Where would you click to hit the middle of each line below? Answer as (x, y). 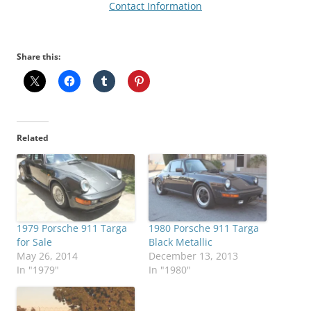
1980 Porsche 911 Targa (204, 228)
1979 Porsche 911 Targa (72, 228)
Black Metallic (180, 242)
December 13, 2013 (193, 256)
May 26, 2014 (47, 256)
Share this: (39, 56)
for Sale (34, 242)
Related (33, 137)
